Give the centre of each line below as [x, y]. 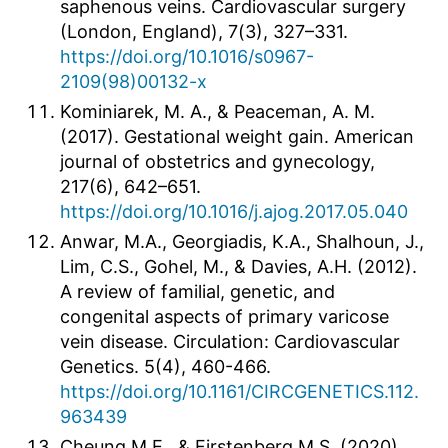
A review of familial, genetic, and [197, 291]
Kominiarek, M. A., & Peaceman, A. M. [217, 111]
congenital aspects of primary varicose [224, 316]
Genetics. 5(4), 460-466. [165, 366]
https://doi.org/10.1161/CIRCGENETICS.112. [239, 391]
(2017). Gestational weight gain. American [237, 136]
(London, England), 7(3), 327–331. [204, 31]
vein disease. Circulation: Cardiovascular [230, 341]
